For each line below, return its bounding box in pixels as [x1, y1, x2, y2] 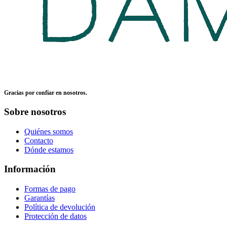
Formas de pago [24, 184, 75, 193]
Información [4, 164, 56, 175]
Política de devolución [24, 203, 95, 211]
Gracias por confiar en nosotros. [4, 89, 87, 97]
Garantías [24, 194, 55, 202]
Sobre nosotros [4, 106, 66, 117]
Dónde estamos [24, 145, 73, 154]
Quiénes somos [24, 127, 73, 136]
